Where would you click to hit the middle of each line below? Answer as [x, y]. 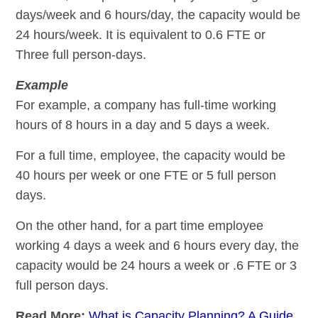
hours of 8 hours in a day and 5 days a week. [143, 125]
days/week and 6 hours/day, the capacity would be [158, 15]
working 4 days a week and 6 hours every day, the [158, 246]
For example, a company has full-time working [146, 105]
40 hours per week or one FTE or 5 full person [146, 176]
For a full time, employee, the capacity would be [151, 156]
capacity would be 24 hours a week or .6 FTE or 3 [157, 266]
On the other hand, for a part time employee [140, 226]
